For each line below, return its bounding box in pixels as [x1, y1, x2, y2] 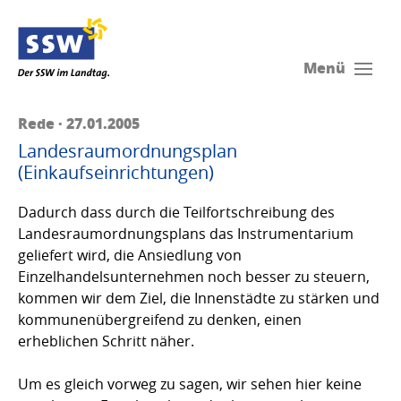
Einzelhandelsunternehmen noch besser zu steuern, [18, 266, 370, 286]
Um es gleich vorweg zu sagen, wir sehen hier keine [18, 373, 362, 394]
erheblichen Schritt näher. [18, 330, 194, 351]
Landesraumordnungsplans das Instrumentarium [18, 223, 354, 243]
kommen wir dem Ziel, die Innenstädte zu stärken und [18, 287, 380, 308]
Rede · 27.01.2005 [18, 112, 140, 133]
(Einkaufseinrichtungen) [18, 159, 214, 184]
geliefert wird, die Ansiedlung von [18, 244, 242, 265]
